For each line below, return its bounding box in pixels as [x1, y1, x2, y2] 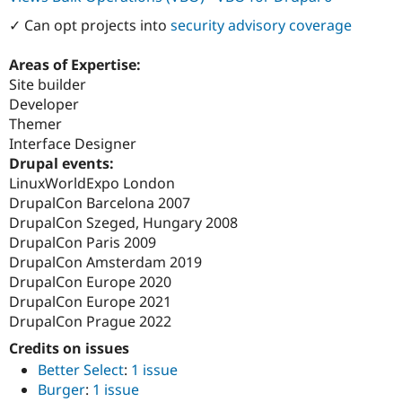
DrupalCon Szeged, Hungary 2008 [9, 212, 238, 232]
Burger [38, 380, 85, 400]
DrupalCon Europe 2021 [9, 291, 171, 311]
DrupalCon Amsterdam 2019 [9, 251, 202, 272]
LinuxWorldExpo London [9, 172, 175, 193]
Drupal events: [9, 153, 118, 173]
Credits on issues [9, 337, 129, 358]
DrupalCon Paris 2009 [9, 232, 156, 252]
